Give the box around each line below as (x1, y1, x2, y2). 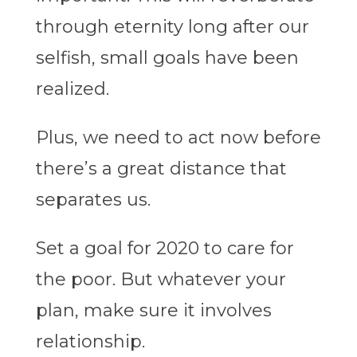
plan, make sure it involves (35, 300, 272, 322)
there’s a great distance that (35, 158, 287, 180)
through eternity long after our (35, 16, 309, 38)
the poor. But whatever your (35, 269, 286, 291)
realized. (35, 78, 109, 100)
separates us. (35, 189, 151, 211)
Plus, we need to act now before (35, 127, 321, 149)
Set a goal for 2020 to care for (35, 237, 294, 260)
